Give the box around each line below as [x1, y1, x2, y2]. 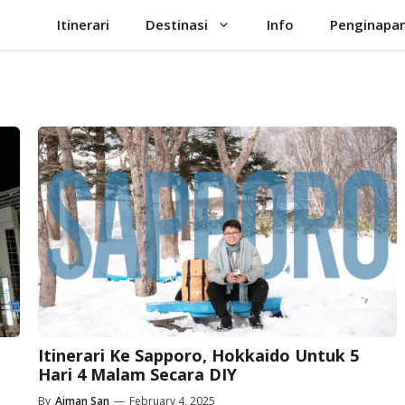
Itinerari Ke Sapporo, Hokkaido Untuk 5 [37, 344, 359, 366]
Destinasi [146, 15, 208, 33]
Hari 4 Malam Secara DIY [37, 363, 237, 385]
